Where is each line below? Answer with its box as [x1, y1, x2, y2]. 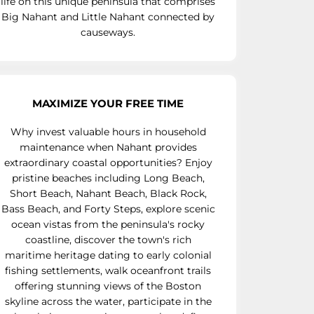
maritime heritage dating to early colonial [4, 248, 212, 261]
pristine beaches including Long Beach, [11, 171, 205, 184]
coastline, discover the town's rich [25, 233, 191, 246]
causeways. [81, 25, 135, 39]
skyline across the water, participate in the [4, 294, 212, 308]
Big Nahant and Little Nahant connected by [1, 10, 214, 23]
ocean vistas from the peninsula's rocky [11, 217, 205, 231]
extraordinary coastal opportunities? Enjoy [4, 156, 212, 169]
